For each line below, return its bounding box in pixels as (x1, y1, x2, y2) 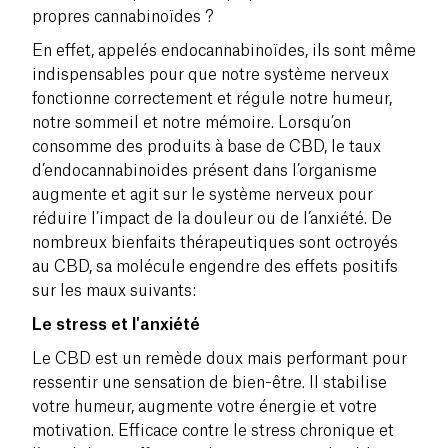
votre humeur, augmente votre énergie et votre (32, 398, 377, 415)
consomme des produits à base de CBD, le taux (32, 138, 381, 155)
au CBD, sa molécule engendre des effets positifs (32, 258, 398, 275)
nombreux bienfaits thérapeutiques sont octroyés (32, 234, 398, 251)
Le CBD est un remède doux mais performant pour (32, 350, 407, 367)
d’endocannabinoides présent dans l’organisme (32, 162, 377, 179)
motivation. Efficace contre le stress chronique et (32, 422, 394, 439)
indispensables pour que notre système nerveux (32, 66, 389, 83)
